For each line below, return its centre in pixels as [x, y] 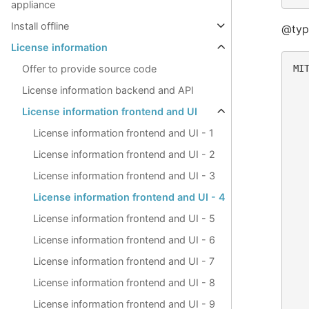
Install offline [40, 26]
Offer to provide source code [89, 69]
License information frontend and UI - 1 [123, 133]
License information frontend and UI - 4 [129, 197]
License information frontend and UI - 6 [124, 240]
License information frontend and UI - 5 [124, 219]
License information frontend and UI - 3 [124, 176]
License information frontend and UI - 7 [124, 261]
